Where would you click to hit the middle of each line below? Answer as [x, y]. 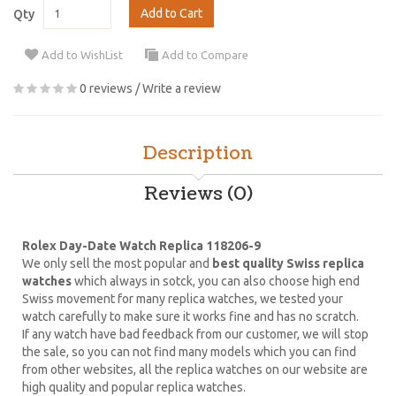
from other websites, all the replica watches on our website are [195, 369]
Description [198, 153]
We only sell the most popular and [117, 263]
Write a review [182, 88]
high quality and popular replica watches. [134, 387]
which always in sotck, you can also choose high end [217, 281]
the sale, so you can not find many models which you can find [189, 351]
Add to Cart [171, 13]
